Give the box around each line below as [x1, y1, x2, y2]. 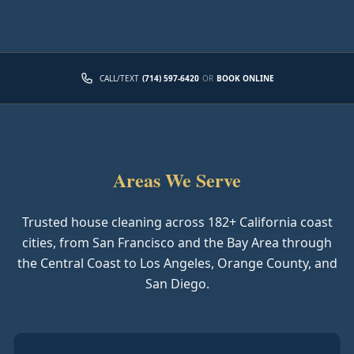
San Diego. [145, 275, 209, 292]
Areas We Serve [113, 166, 241, 194]
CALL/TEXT [99, 72, 139, 84]
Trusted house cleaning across [21, 213, 208, 231]
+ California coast [228, 213, 333, 231]
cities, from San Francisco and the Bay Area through [22, 234, 332, 251]
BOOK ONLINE [216, 72, 274, 84]
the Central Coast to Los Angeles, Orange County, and [17, 254, 337, 272]
